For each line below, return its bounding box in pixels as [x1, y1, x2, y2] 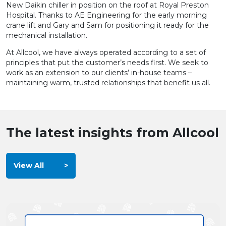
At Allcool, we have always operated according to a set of [6, 48, 206, 57]
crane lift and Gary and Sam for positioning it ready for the [6, 21, 209, 30]
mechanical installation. [6, 31, 87, 40]
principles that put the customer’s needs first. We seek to [6, 58, 208, 67]
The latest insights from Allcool [6, 125, 219, 140]
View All [14, 161, 44, 170]
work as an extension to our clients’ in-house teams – [6, 68, 192, 77]
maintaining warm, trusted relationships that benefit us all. [6, 78, 210, 87]
